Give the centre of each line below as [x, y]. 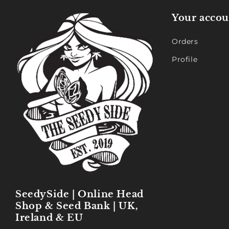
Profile [185, 60]
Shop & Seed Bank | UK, [77, 206]
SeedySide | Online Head [79, 194]
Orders [185, 42]
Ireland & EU [49, 218]
